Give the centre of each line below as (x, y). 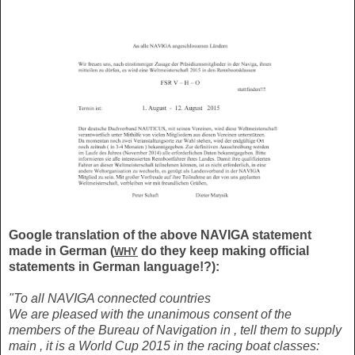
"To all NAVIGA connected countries (110, 299)
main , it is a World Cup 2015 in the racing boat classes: (164, 346)
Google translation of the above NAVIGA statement (160, 235)
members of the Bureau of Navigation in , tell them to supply (175, 330)
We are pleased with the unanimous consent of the (150, 315)
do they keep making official (223, 251)
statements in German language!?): (114, 267)
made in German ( (61, 251)
